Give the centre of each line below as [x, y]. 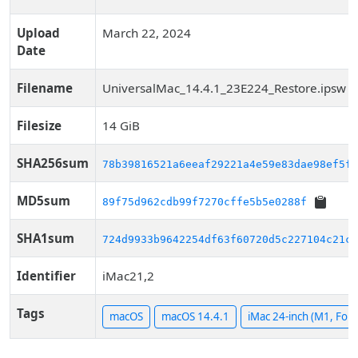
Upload [38, 33]
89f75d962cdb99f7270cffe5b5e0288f [205, 202]
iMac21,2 [128, 276]
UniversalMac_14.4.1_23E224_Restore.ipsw [224, 88]
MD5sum [44, 201]
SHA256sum [53, 163]
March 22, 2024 [147, 33]
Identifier [46, 276]
